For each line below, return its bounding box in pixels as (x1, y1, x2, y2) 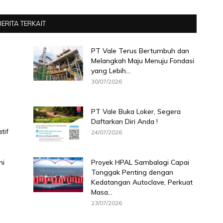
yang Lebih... (91, 66, 130, 75)
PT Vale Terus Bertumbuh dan (91, 46, 189, 55)
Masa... (91, 187, 112, 197)
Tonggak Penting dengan (91, 167, 173, 177)
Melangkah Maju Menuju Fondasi (91, 56, 194, 65)
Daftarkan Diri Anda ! (91, 116, 158, 126)
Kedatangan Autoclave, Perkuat (91, 177, 193, 187)
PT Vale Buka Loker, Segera (91, 107, 181, 116)
